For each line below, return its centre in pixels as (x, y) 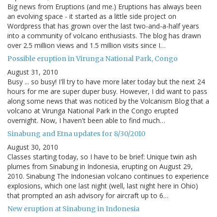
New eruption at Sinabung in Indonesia (73, 209)
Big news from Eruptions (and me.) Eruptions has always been (104, 7)
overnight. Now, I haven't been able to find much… (86, 121)
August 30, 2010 (33, 147)
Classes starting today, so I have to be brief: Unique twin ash (102, 157)
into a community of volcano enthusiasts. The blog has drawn (104, 36)
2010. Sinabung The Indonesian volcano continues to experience (108, 176)
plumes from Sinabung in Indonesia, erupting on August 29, (100, 167)
